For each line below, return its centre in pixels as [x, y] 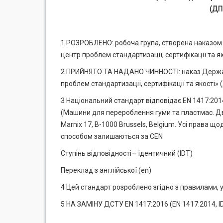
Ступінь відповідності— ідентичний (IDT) [127, 153]
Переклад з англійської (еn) [106, 170]
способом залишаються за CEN [112, 136]
